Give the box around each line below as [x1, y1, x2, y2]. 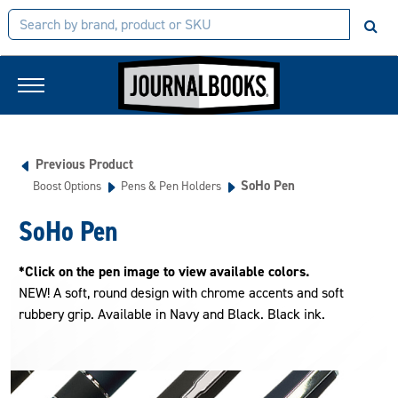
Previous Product [36, 155, 133, 173]
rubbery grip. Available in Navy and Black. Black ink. [19, 305, 325, 323]
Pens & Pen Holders [121, 178, 221, 194]
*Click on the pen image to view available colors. [19, 262, 309, 281]
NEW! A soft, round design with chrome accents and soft [19, 283, 344, 302]
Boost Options [33, 178, 101, 194]
